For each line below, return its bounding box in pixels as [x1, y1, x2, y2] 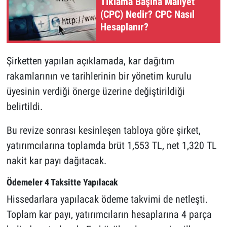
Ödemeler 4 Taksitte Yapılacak [6, 176, 118, 187]
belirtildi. [6, 100, 43, 112]
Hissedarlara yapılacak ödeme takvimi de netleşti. [6, 193, 208, 206]
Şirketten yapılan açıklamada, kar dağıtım [6, 54, 174, 67]
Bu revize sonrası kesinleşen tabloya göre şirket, [6, 124, 201, 136]
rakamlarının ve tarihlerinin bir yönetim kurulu [6, 69, 192, 82]
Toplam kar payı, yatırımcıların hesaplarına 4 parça [6, 208, 212, 221]
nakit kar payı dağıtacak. [6, 154, 106, 167]
